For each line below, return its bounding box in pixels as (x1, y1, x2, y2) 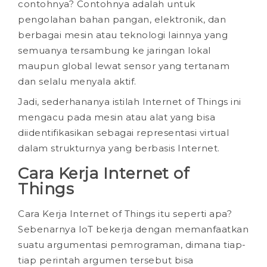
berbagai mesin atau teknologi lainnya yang (18, 29, 228, 41)
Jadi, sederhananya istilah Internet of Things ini (18, 95, 241, 107)
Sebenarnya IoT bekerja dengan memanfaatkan (18, 223, 249, 235)
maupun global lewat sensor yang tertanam (18, 60, 229, 72)
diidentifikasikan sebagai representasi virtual (18, 126, 229, 138)
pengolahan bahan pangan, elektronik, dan (18, 14, 226, 26)
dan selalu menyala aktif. (18, 76, 136, 88)
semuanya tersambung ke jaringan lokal (18, 45, 211, 57)
